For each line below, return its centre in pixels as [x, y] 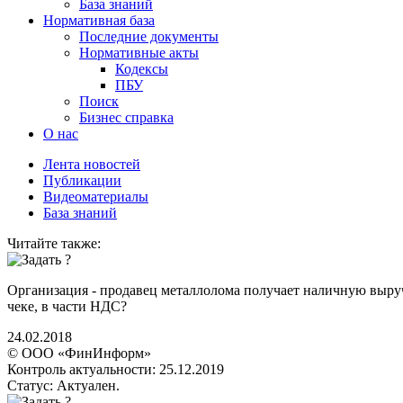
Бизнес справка [126, 117]
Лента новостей [92, 164]
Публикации [82, 180]
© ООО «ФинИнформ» [79, 353]
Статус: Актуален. [63, 385]
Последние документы [149, 36]
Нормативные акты [139, 53]
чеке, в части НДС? [67, 306]
